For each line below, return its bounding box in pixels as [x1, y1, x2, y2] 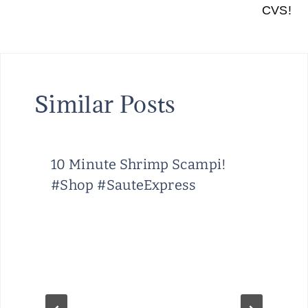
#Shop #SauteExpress [51, 176, 197, 193]
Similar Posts [34, 89, 176, 119]
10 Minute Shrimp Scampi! [51, 155, 227, 173]
